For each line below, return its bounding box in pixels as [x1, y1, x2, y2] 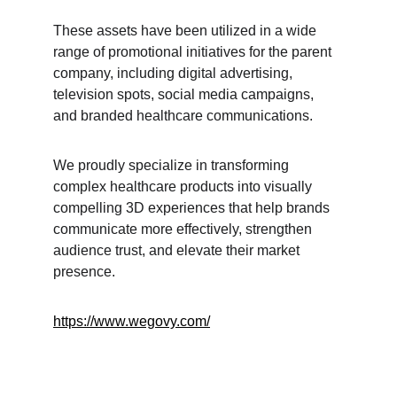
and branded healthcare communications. [53, 108, 313, 123]
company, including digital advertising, [53, 66, 296, 81]
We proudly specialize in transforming [53, 158, 292, 173]
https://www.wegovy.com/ [53, 314, 210, 329]
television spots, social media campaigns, [53, 87, 317, 102]
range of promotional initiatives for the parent [53, 44, 335, 59]
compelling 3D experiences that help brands [53, 200, 333, 215]
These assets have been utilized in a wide [53, 23, 320, 38]
